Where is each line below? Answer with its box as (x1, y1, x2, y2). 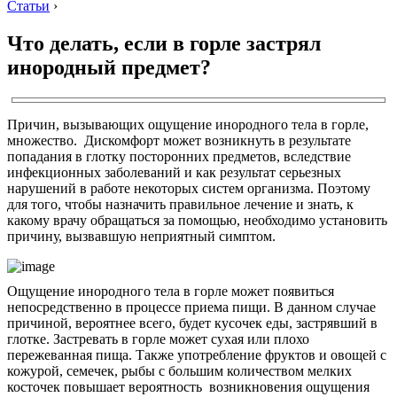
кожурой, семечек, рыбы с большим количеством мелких (7, 362, 352, 378)
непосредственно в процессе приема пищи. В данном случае (7, 299, 376, 315)
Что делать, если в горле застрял (7, 31, 321, 55)
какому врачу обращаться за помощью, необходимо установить (7, 212, 387, 228)
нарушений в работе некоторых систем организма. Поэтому (7, 180, 370, 196)
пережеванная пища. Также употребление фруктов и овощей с (7, 346, 386, 362)
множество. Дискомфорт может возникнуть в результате (7, 132, 351, 148)
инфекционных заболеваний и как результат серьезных (7, 164, 341, 180)
